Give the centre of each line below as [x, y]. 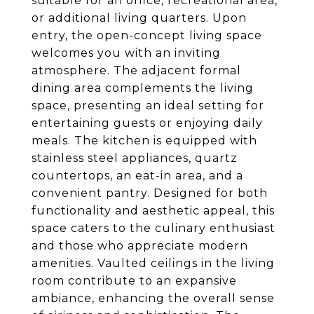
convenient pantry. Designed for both [150, 193]
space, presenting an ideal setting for [148, 105]
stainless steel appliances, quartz [135, 158]
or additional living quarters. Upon [139, 18]
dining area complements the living [143, 88]
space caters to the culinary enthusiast [153, 228]
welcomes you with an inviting [126, 53]
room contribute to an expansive [134, 281]
